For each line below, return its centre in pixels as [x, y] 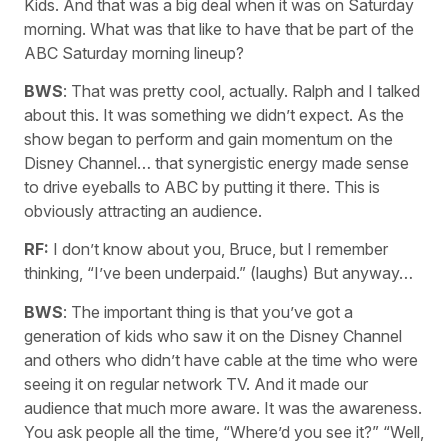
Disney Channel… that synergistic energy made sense [216, 162]
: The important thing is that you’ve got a [208, 311]
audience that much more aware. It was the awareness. [223, 407]
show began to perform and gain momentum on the [208, 138]
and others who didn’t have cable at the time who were [221, 359]
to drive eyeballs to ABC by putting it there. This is [202, 186]
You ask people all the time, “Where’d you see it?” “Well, [224, 431]
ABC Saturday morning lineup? [134, 52]
